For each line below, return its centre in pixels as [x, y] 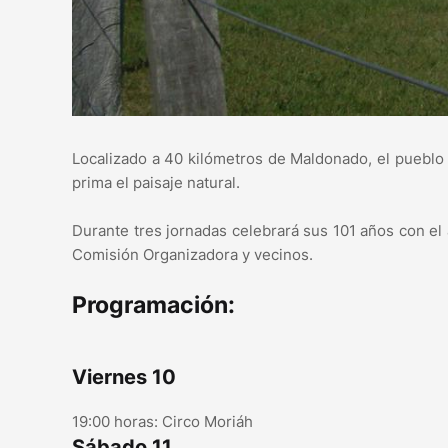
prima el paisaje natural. [156, 183]
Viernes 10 [124, 377]
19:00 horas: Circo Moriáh [162, 422]
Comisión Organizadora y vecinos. [192, 255]
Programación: [153, 305]
